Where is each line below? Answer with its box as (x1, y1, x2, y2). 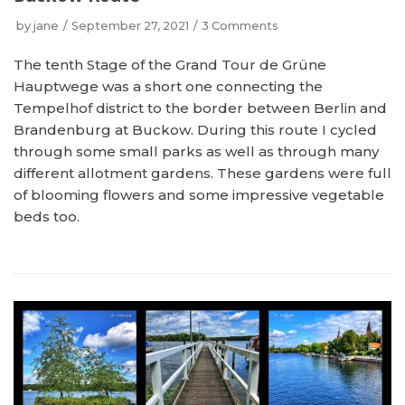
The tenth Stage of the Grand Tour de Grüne (14, 56, 326, 73)
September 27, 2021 (71, 19, 189, 33)
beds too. (14, 208, 80, 225)
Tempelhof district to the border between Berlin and (14, 99, 387, 117)
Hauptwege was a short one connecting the (14, 78, 323, 95)
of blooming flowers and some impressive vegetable (14, 186, 384, 203)
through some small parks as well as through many (14, 143, 379, 160)
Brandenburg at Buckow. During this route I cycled (14, 121, 377, 138)
